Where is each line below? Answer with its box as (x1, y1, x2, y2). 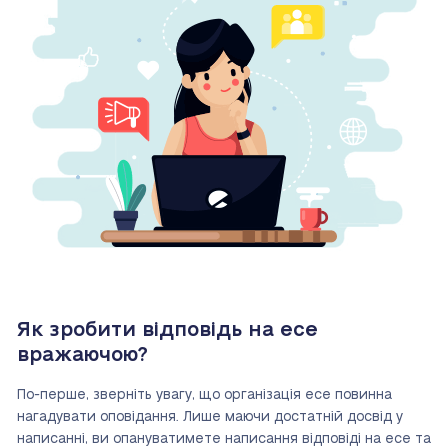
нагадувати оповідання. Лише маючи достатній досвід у (17, 410, 403, 425)
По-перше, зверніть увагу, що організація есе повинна (17, 388, 392, 403)
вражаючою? (17, 345, 148, 366)
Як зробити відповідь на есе (17, 320, 318, 341)
